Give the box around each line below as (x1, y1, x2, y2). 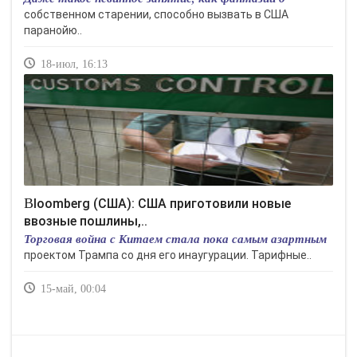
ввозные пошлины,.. (24, 214, 147, 229)
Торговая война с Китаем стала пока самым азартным (24, 230, 327, 247)
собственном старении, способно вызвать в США (24, 8, 288, 21)
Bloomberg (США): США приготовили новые (24, 195, 33, 211)
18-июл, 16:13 (37, 58, 108, 70)
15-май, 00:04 (37, 283, 106, 295)
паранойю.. (24, 24, 82, 37)
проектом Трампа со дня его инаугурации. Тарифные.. (24, 249, 312, 261)
